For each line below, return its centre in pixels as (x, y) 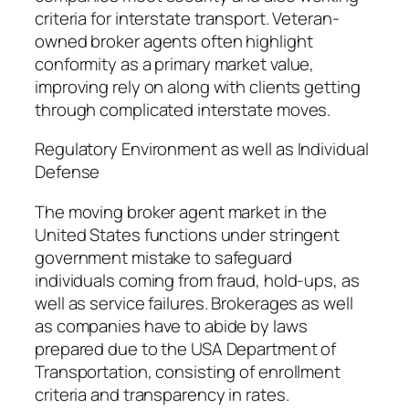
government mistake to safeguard (163, 257)
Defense (68, 172)
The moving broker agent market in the (181, 211)
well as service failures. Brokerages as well (194, 303)
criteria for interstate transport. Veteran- (187, 18)
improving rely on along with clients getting (198, 86)
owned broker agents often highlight (174, 41)
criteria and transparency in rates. (162, 394)
